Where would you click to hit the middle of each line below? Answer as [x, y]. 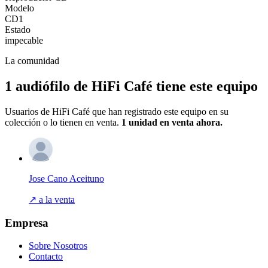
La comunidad [32, 61]
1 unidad [139, 122]
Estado [18, 30]
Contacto [46, 257]
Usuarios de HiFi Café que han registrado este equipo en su [117, 111]
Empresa [27, 223]
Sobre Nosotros [58, 246]
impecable [24, 41]
